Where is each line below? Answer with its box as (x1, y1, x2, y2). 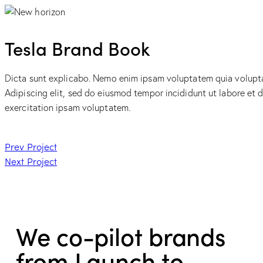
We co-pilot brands (16, 218, 226, 252)
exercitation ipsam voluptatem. (5, 101, 131, 113)
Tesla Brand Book (5, 35, 150, 61)
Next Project (5, 154, 58, 167)
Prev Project (5, 139, 58, 153)
